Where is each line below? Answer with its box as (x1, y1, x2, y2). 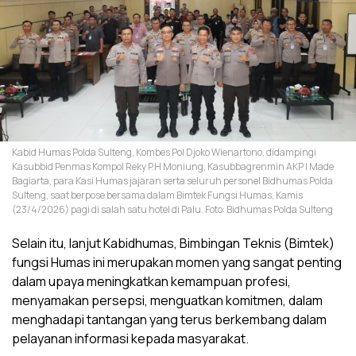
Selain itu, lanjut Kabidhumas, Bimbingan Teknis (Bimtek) (12, 234, 335, 252)
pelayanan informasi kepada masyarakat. (12, 329, 249, 347)
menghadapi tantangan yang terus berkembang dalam (12, 310, 327, 328)
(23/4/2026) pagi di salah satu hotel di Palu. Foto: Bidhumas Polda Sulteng (12, 202, 333, 216)
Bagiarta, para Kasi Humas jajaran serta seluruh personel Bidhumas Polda (12, 173, 333, 188)
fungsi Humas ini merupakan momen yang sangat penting (12, 253, 342, 271)
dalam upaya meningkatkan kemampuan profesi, (12, 272, 291, 290)
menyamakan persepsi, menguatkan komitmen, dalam (12, 291, 323, 309)
